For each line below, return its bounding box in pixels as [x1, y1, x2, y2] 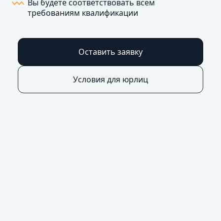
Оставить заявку [78, 46, 143, 57]
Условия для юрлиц [73, 74, 148, 85]
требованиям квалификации [28, 7, 138, 18]
